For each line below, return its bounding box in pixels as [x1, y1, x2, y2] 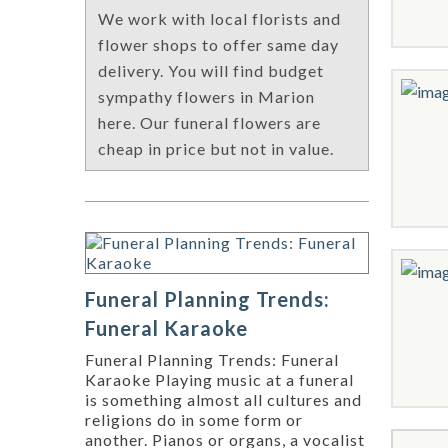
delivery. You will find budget [98, 61, 324, 81]
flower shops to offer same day [98, 35, 339, 55]
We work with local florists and [98, 9, 341, 29]
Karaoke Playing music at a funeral [85, 370, 354, 390]
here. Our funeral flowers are [98, 113, 321, 133]
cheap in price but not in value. [98, 139, 334, 159]
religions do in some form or [85, 410, 303, 430]
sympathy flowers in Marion [98, 87, 315, 107]
